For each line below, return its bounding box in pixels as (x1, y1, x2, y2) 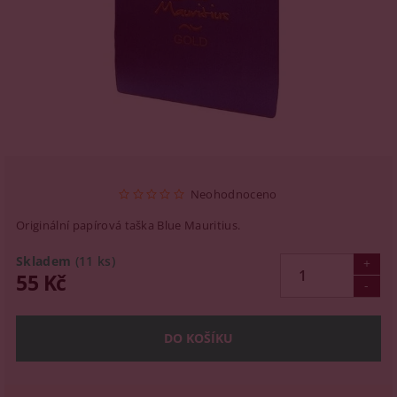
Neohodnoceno (190, 185, 277, 202)
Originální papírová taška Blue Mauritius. (16, 217, 241, 233)
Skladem (16, 253, 72, 269)
